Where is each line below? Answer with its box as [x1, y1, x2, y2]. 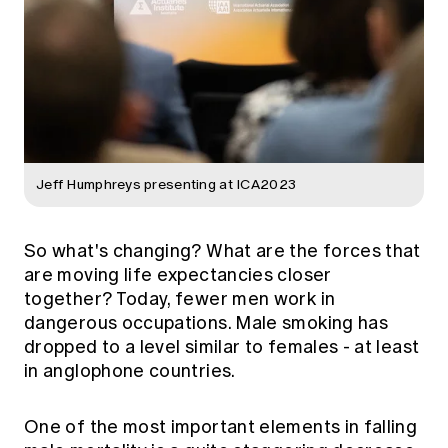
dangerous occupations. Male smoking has [24, 312, 389, 335]
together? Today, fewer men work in [24, 288, 336, 311]
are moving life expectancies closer [24, 264, 332, 287]
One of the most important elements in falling [24, 416, 418, 439]
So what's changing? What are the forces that [24, 240, 421, 263]
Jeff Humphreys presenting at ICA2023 [36, 176, 297, 194]
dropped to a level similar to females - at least [24, 336, 420, 359]
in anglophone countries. [24, 360, 236, 383]
